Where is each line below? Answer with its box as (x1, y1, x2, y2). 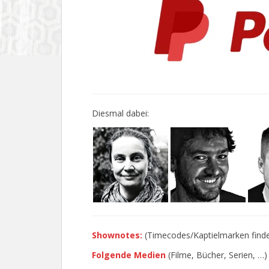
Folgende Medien (92, 249, 166, 261)
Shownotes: (92, 229, 142, 241)
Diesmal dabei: (92, 107, 149, 119)
